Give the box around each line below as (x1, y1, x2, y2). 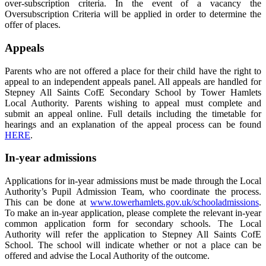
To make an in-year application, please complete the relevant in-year (5, 208, 261, 218)
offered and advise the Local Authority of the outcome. (5, 251, 210, 261)
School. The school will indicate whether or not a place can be (5, 240, 261, 251)
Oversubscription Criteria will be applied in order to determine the (5, 9, 261, 20)
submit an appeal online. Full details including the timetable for (5, 108, 261, 119)
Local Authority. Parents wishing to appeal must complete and (5, 97, 261, 108)
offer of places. (5, 20, 61, 30)
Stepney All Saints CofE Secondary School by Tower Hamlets (5, 87, 261, 97)
